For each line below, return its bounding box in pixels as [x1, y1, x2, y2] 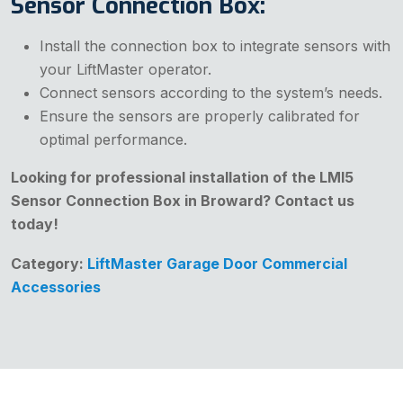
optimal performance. [40, 130, 187, 148]
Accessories [11, 277, 101, 296]
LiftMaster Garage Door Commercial [87, 254, 347, 273]
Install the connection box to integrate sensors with [40, 36, 390, 55]
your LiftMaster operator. [40, 59, 211, 78]
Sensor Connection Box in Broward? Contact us [11, 191, 354, 210]
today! [11, 214, 58, 233]
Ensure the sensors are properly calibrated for [40, 106, 360, 125]
